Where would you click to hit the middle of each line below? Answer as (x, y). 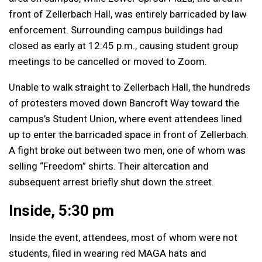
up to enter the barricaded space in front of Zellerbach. (129, 135)
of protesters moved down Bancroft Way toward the (124, 103)
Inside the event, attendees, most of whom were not (123, 238)
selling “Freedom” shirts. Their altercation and (109, 166)
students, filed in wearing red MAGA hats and (108, 254)
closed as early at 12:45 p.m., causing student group (123, 46)
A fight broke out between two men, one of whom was (127, 151)
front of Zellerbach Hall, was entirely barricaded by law (128, 14)
